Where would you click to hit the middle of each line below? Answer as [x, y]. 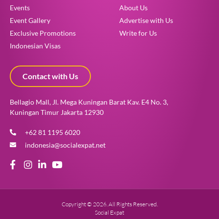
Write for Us [138, 33]
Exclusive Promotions [43, 33]
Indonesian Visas [35, 45]
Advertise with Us [146, 20]
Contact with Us [50, 76]
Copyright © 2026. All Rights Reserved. [109, 204]
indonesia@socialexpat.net [66, 145]
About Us [133, 7]
